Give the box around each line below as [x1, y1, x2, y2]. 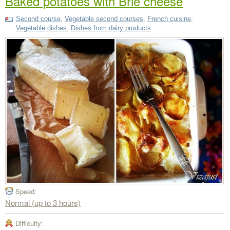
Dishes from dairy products [71, 24, 151, 32]
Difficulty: [15, 218, 43, 228]
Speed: [15, 186, 36, 197]
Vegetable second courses [65, 15, 143, 23]
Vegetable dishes [16, 24, 67, 32]
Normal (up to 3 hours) [5, 197, 81, 208]
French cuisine [147, 15, 191, 23]
